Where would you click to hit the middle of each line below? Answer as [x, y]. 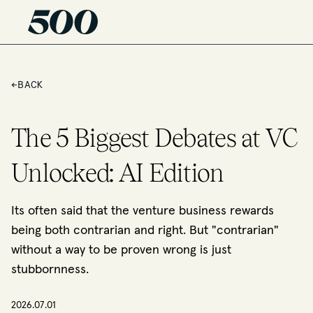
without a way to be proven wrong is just [121, 250]
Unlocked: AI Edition [118, 173]
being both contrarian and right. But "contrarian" [145, 231]
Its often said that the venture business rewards [143, 211]
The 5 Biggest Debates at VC [155, 138]
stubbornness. [50, 270]
